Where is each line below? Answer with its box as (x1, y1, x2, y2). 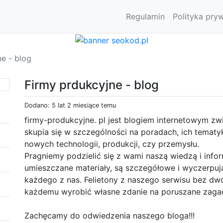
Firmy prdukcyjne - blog (24, 77, 159, 92)
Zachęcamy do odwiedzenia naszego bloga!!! (24, 210, 195, 221)
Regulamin (126, 11, 165, 21)
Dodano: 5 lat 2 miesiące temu (24, 101, 116, 109)
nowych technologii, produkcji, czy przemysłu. (24, 138, 199, 149)
